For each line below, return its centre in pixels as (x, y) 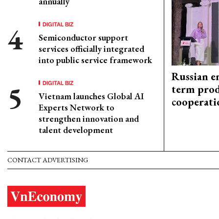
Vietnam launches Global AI (91, 96)
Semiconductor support (83, 37)
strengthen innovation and (89, 119)
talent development (76, 130)
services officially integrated (91, 49)
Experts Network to (77, 107)
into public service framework (95, 60)
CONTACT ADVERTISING (48, 160)
